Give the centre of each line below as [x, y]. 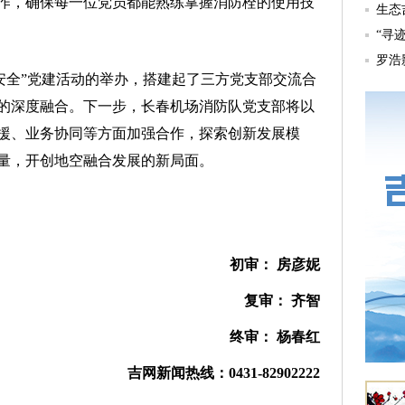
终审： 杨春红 [271, 337]
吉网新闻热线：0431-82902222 [224, 373]
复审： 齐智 [278, 301]
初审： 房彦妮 [275, 264]
